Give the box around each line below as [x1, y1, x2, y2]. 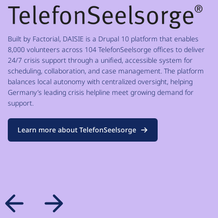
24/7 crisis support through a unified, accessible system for [8, 55, 193, 65]
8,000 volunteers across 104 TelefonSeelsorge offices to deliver [8, 45, 205, 54]
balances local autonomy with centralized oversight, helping [8, 77, 193, 87]
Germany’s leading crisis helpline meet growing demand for [8, 88, 194, 97]
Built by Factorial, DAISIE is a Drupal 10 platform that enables [8, 34, 199, 44]
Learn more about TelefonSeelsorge [18, 125, 136, 135]
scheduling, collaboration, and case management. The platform [8, 66, 204, 76]
